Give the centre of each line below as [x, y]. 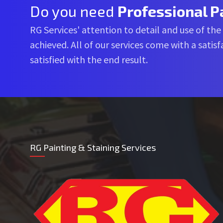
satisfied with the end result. [89, 59]
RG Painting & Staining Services [93, 147]
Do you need [74, 11]
